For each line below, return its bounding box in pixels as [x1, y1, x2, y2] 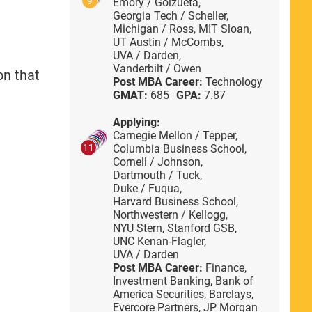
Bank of [214, 274, 253, 288]
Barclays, [208, 287, 253, 301]
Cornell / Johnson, [112, 155, 203, 169]
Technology [205, 75, 263, 88]
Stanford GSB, [166, 221, 237, 235]
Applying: [112, 115, 160, 129]
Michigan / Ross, [112, 22, 198, 36]
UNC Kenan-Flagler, [112, 234, 206, 248]
